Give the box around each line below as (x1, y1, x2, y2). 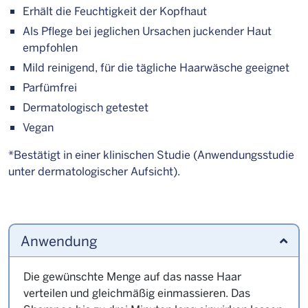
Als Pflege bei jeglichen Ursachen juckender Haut (23, 23, 272, 38)
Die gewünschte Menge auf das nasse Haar (23, 269, 241, 283)
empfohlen (23, 40, 78, 54)
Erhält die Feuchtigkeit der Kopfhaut (23, 3, 208, 18)
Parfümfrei (23, 80, 78, 94)
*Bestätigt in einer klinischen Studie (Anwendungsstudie (8, 147, 294, 162)
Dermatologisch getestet (23, 100, 149, 114)
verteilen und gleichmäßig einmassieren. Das (23, 285, 250, 300)
